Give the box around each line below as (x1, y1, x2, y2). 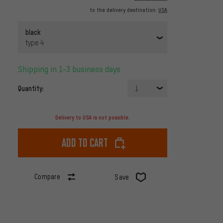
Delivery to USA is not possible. (55, 114, 130, 121)
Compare (34, 172, 61, 181)
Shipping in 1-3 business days (22, 64, 120, 75)
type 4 (25, 38, 44, 47)
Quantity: (18, 84, 44, 93)
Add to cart (61, 135, 108, 150)
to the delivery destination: (90, 6, 158, 14)
